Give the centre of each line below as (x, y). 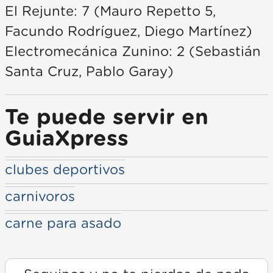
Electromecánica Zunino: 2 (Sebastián (133, 51)
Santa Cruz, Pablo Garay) (89, 72)
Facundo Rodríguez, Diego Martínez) (129, 31)
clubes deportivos (65, 170)
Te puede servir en (107, 118)
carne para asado (63, 223)
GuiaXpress (67, 139)
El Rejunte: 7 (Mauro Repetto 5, (110, 11)
